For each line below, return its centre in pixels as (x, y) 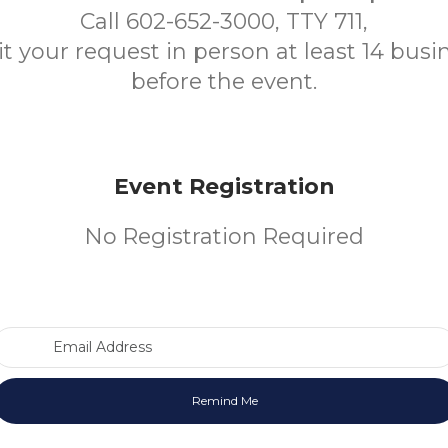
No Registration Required (224, 236)
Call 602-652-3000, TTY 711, (224, 21)
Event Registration (224, 186)
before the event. (224, 81)
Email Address (272, 336)
